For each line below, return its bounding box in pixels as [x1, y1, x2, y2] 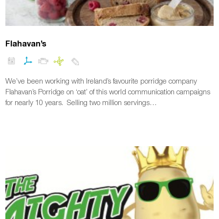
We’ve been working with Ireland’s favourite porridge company [5, 76, 197, 86]
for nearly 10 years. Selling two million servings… [5, 98, 157, 107]
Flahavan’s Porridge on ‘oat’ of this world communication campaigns [5, 87, 211, 96]
